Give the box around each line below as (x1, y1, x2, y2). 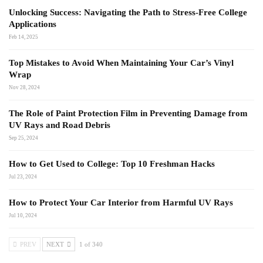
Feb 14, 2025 (9, 33, 38, 40)
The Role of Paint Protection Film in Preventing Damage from (9, 108, 248, 118)
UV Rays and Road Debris (9, 120, 110, 130)
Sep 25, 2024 (9, 134, 38, 141)
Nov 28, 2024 (9, 84, 40, 90)
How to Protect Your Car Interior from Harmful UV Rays (9, 197, 233, 207)
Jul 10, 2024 (9, 212, 37, 218)
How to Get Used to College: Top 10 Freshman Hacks (9, 159, 215, 168)
